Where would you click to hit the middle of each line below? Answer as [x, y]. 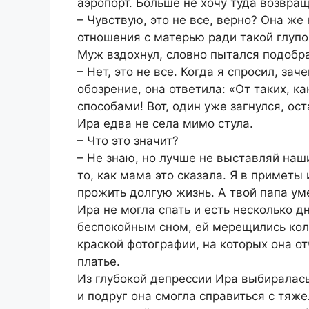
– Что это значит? [128, 140]
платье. [99, 261]
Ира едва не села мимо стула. [165, 123]
